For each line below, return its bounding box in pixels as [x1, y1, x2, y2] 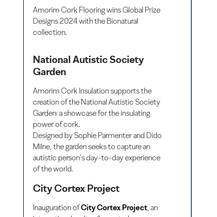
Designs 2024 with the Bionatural [33, 16, 139, 26]
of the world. [33, 164, 74, 173]
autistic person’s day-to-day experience [33, 153, 161, 162]
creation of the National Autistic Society [33, 97, 161, 107]
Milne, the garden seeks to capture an [33, 141, 151, 151]
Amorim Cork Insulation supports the [33, 86, 152, 95]
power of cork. [33, 119, 80, 129]
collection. [33, 27, 67, 37]
